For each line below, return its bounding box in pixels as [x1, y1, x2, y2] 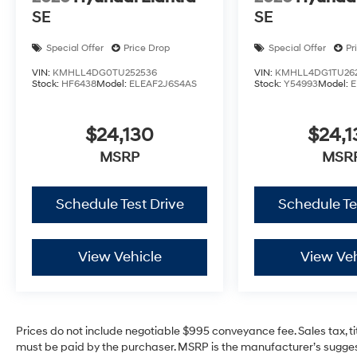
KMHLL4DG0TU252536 [53, 66, 157, 79]
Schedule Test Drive [55, 195, 184, 214]
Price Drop [124, 41, 170, 54]
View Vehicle [77, 248, 162, 267]
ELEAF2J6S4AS [129, 77, 197, 90]
